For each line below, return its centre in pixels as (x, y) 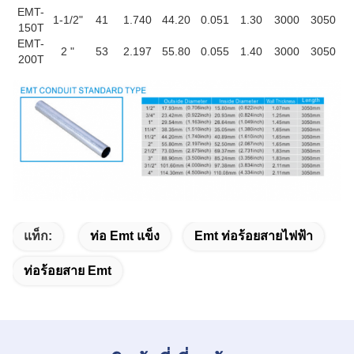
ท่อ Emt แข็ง (125, 235)
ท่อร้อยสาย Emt (68, 270)
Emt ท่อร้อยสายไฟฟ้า (254, 235)
